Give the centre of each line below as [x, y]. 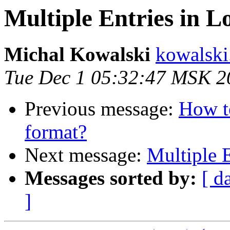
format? [56, 132]
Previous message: [102, 109]
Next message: [86, 155]
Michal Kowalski [77, 54]
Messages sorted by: [111, 178]
